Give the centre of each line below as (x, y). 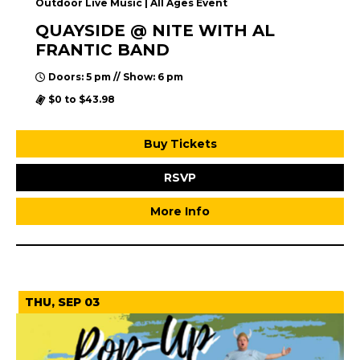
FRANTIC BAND (102, 50)
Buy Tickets (180, 144)
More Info (180, 212)
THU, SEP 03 (62, 303)
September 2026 (73, 259)
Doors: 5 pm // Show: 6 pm (116, 77)
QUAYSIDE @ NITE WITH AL (155, 31)
